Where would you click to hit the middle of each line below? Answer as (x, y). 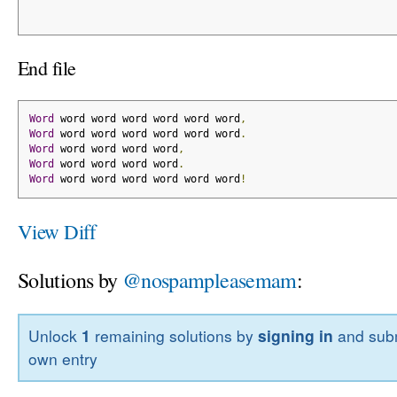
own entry (63, 359)
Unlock (55, 336)
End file (47, 68)
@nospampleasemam (209, 280)
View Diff (57, 231)
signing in (296, 336)
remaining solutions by (175, 336)
